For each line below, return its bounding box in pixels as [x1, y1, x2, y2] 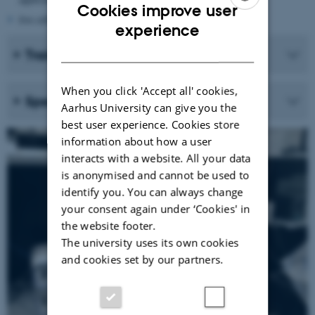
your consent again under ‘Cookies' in [61, 201, 250, 216]
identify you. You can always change [61, 184, 243, 199]
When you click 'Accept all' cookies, [61, 83, 238, 98]
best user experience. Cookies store [61, 117, 240, 131]
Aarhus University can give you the [61, 100, 237, 115]
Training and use [25, 46, 129, 63]
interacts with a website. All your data [61, 150, 251, 165]
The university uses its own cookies [61, 235, 239, 250]
